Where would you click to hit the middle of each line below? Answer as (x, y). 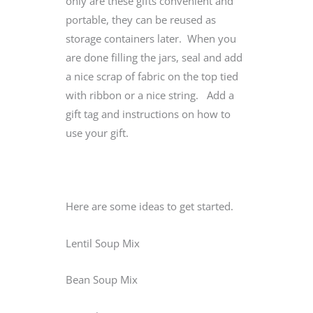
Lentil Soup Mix (103, 243)
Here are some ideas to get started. (150, 206)
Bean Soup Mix (102, 280)
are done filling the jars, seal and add (154, 57)
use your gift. (97, 132)
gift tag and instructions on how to (148, 114)
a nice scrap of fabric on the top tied (152, 76)
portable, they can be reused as (141, 19)
